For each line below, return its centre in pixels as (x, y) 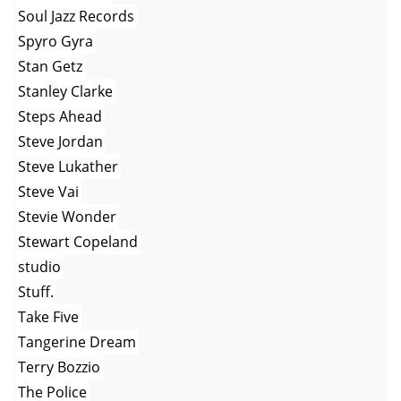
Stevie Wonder (67, 216)
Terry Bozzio (59, 367)
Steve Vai (48, 191)
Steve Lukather (68, 166)
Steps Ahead (60, 116)
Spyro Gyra (55, 41)
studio (39, 266)
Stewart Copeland (78, 241)
